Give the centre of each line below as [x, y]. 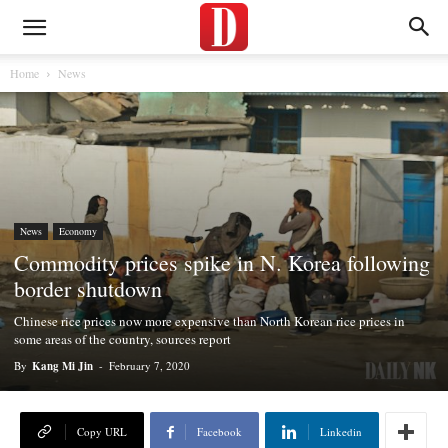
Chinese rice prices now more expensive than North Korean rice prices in [209, 320]
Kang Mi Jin [62, 365]
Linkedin [341, 431]
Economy [78, 230]
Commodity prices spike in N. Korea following [222, 262]
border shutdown [88, 288]
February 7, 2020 [149, 365]
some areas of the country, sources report [122, 338]
